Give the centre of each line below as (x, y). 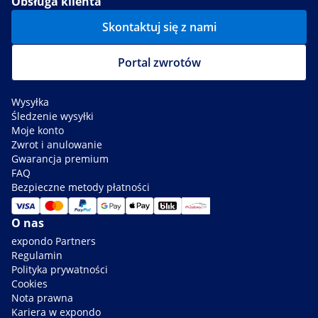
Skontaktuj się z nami (159, 27)
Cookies (29, 283)
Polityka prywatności (60, 269)
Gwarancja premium (60, 158)
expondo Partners (54, 241)
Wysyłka (30, 102)
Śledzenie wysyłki (53, 116)
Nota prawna (42, 297)
